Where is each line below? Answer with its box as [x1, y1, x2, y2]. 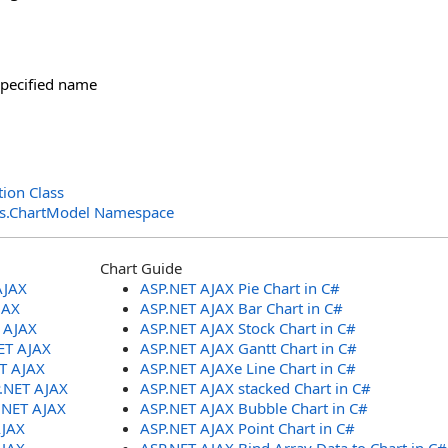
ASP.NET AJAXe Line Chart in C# [140, 358, 356, 378]
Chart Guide [100, 258, 182, 278]
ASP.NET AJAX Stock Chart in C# [140, 318, 356, 338]
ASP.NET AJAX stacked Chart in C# [140, 378, 371, 398]
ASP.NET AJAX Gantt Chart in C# [140, 338, 357, 358]
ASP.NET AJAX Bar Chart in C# [140, 298, 343, 318]
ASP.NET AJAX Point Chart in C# [140, 418, 355, 438]
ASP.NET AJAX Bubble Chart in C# [140, 398, 368, 418]
